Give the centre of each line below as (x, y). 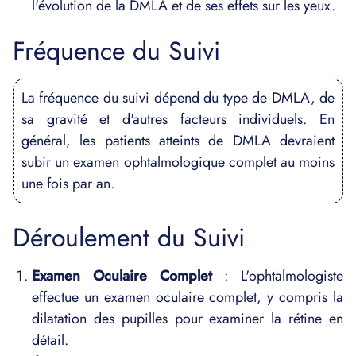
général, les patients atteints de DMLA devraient (178, 141)
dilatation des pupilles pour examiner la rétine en (188, 319)
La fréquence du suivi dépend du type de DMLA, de (178, 98)
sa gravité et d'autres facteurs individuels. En (178, 119)
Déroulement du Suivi (129, 238)
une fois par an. (68, 184)
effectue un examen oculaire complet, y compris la (188, 297)
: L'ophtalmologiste (277, 276)
